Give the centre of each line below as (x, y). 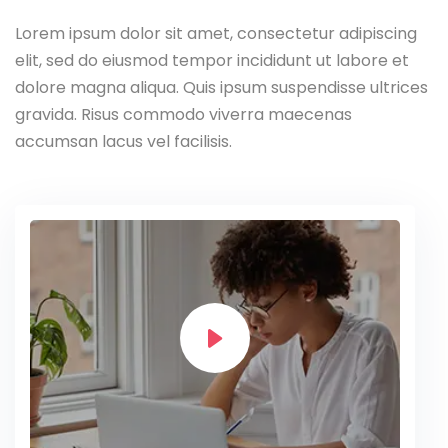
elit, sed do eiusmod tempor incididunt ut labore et (212, 60)
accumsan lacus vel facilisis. (123, 141)
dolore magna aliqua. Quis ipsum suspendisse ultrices (221, 87)
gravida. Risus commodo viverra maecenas (183, 114)
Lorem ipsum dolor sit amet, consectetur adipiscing (216, 33)
